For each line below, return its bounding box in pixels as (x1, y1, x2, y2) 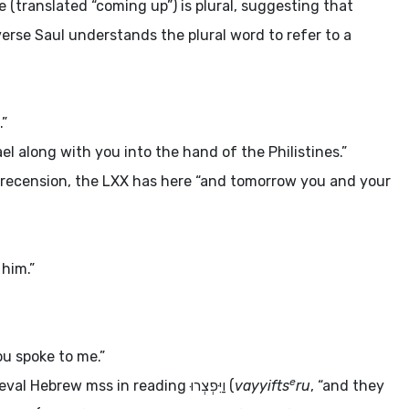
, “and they (310, 377, 384, 394)
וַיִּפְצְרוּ (190, 377, 225, 394)
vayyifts (235, 377, 289, 394)
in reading (113, 377, 190, 394)
